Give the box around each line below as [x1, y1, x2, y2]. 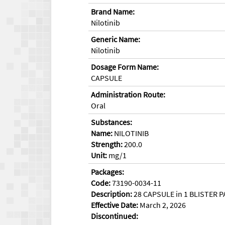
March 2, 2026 [138, 199, 186, 210]
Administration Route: [91, 89, 165, 99]
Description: [91, 188, 132, 199]
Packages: [91, 166, 124, 177]
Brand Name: [91, 6, 135, 17]
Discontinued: [91, 210, 138, 221]
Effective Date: [91, 199, 138, 210]
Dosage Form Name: [91, 61, 159, 72]
